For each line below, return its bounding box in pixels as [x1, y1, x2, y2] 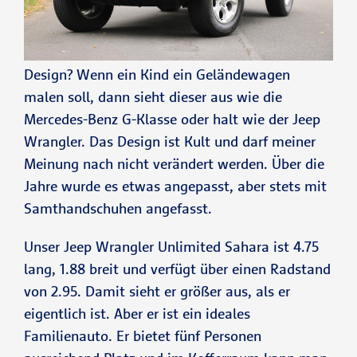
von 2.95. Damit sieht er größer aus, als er [24, 281, 290, 300]
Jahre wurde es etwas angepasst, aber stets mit [24, 176, 327, 195]
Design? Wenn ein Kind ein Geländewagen [24, 65, 290, 84]
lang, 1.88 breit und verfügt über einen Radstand [24, 259, 331, 278]
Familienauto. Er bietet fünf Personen [24, 326, 261, 345]
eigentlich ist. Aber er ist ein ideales [24, 304, 250, 323]
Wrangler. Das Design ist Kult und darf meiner [24, 131, 316, 151]
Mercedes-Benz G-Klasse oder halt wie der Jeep [24, 109, 320, 128]
